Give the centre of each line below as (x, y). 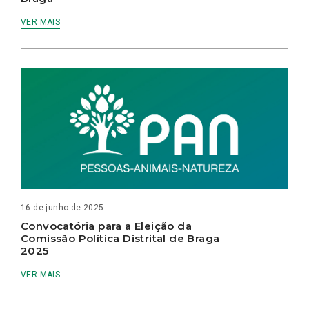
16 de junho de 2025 (62, 208)
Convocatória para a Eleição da (106, 226)
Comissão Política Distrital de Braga (120, 239)
